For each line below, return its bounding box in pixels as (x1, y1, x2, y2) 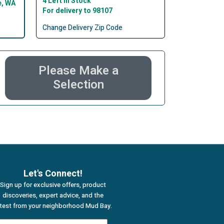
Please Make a (38, 62, 118, 80)
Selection (52, 76, 104, 94)
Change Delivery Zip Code (42, 22, 122, 33)
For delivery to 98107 (42, 5, 112, 16)
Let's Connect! (23, 167, 82, 181)
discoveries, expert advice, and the (2, 190, 103, 200)
